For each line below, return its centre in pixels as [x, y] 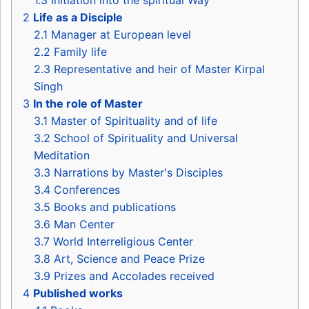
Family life [80, 52]
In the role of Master [88, 104]
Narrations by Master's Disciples [138, 173]
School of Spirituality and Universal [146, 138]
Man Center [84, 225]
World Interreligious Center [123, 242]
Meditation [62, 156]
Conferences [87, 190]
